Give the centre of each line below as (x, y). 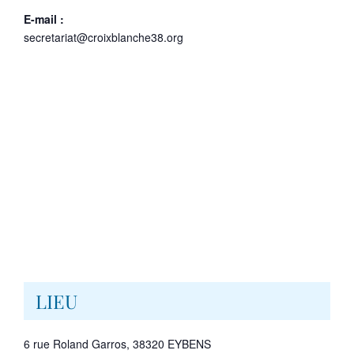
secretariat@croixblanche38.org (104, 37)
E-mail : (44, 19)
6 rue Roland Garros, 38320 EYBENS (117, 343)
